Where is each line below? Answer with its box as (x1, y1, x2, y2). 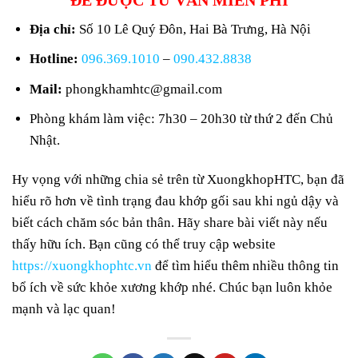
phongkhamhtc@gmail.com (66, 81, 223, 97)
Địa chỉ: (30, 22, 80, 38)
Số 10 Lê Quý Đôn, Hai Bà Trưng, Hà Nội (79, 22, 312, 38)
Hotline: (30, 51, 82, 67)
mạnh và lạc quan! (12, 300, 116, 316)
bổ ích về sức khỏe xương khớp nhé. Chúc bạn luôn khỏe (12, 279, 332, 295)
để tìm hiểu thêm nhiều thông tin (152, 257, 339, 273)
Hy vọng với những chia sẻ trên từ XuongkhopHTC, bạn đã (12, 171, 344, 187)
